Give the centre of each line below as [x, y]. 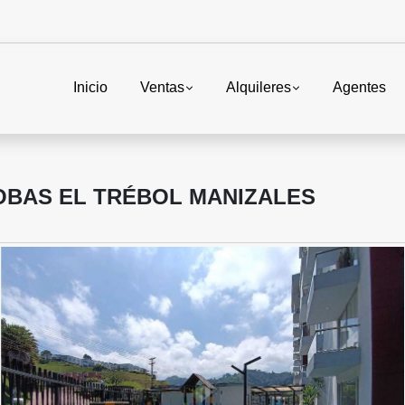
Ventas [162, 88]
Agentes [359, 88]
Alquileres [258, 88]
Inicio [90, 88]
